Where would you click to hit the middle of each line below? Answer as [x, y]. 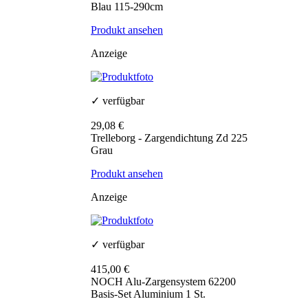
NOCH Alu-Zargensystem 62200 [163, 282]
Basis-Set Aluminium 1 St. [148, 294]
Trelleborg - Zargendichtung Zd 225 [169, 138]
